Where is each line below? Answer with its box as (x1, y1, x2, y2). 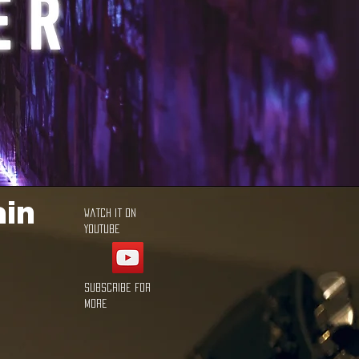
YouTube (84, 224, 120, 233)
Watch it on (84, 208, 136, 217)
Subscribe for (84, 283, 151, 292)
